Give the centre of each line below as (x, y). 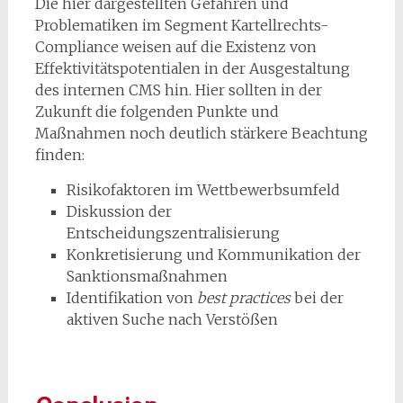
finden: (59, 154)
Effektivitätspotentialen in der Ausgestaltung (192, 68)
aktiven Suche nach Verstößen (172, 319)
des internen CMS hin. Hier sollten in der (178, 90)
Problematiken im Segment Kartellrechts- (181, 25)
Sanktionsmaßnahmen (147, 276)
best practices (243, 297)
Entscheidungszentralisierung (173, 233)
